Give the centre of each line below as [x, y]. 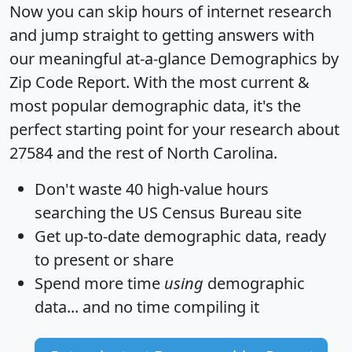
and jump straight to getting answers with [162, 35]
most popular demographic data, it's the [155, 105]
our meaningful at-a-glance [110, 58]
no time [142, 306]
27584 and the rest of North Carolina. [143, 152]
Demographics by [274, 58]
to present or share [104, 259]
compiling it [214, 306]
